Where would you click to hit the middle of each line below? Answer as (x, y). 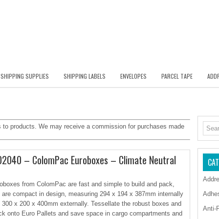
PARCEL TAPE (177, 76)
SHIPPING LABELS (85, 76)
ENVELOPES (133, 76)
